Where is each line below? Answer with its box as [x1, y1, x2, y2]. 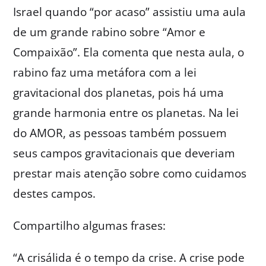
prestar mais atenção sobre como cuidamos [13, 165, 247, 181]
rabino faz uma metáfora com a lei [13, 64, 197, 80]
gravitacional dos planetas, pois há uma [13, 84, 224, 100]
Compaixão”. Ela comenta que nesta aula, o [13, 44, 245, 60]
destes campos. [13, 185, 96, 201]
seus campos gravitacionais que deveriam [13, 145, 236, 161]
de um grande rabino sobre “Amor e [13, 24, 206, 40]
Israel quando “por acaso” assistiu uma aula [13, 4, 246, 20]
